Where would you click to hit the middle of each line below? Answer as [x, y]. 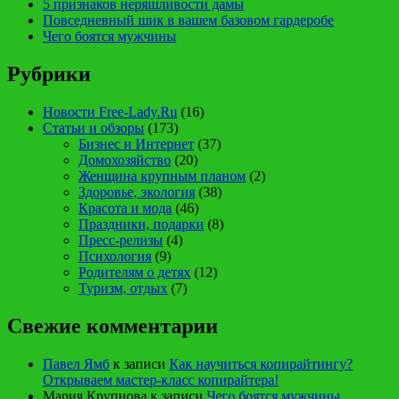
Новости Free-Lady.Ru [110, 112]
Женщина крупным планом [162, 176]
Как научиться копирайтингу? [261, 363]
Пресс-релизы [121, 240]
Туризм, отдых [123, 288]
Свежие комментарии [113, 326]
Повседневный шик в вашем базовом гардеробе [188, 20]
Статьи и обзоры [94, 128]
